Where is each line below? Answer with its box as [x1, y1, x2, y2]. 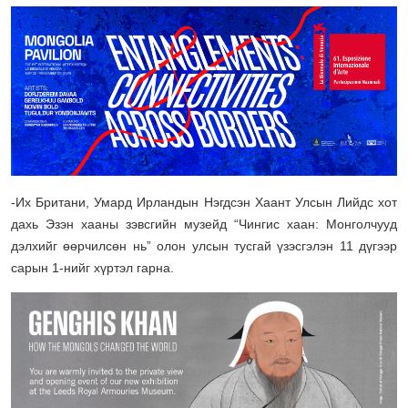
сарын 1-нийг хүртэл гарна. [11, 260, 174, 276]
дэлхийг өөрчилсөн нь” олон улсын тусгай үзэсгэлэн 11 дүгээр [11, 239, 397, 254]
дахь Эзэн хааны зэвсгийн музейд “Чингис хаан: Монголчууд [11, 217, 397, 232]
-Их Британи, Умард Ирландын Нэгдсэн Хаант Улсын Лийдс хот [11, 195, 397, 210]
